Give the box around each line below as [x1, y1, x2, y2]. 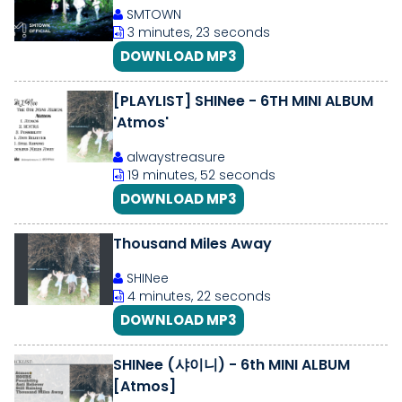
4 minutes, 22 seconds [124, 287, 271, 305]
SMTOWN [123, 5, 181, 23]
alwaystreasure [123, 148, 225, 166]
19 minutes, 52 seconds [124, 166, 275, 184]
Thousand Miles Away [113, 233, 272, 254]
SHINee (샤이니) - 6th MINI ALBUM [113, 354, 350, 375]
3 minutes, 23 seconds [124, 23, 270, 41]
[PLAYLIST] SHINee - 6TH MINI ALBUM [113, 91, 373, 111]
